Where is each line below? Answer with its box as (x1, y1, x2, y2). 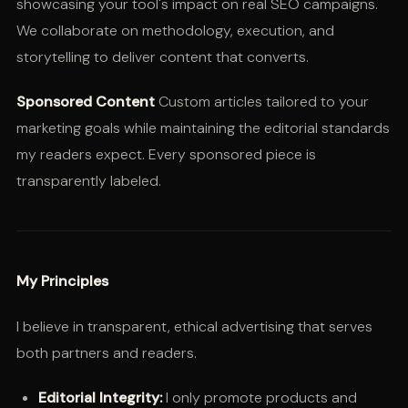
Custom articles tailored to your (154, 92, 369, 112)
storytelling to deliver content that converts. (15, 46, 309, 66)
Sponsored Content (15, 92, 155, 112)
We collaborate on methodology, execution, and (15, 20, 334, 40)
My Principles (15, 271, 108, 291)
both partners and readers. (15, 343, 197, 363)
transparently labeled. (15, 171, 161, 191)
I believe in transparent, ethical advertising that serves (15, 317, 372, 337)
